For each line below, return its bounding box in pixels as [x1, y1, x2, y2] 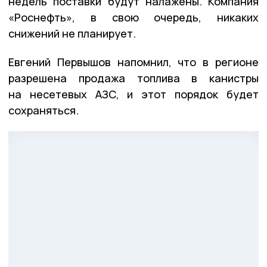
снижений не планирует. [8, 26, 136, 41]
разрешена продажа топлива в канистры [8, 71, 259, 86]
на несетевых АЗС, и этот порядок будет [8, 87, 259, 102]
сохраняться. [8, 103, 79, 118]
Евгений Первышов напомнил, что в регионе [8, 55, 259, 70]
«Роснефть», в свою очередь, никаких [8, 10, 259, 25]
